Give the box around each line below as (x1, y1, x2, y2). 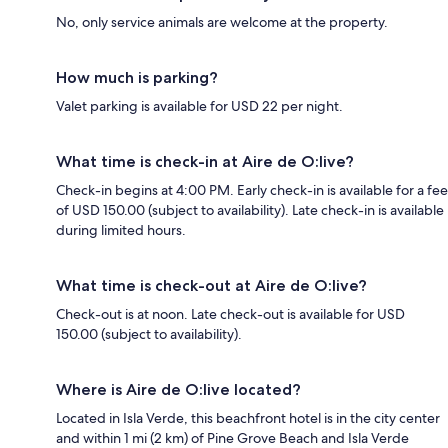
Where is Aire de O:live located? (56, 379, 301, 399)
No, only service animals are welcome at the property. (56, 12, 388, 31)
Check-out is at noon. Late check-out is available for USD (56, 304, 405, 323)
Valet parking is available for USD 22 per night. (56, 96, 343, 115)
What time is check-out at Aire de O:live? (56, 275, 367, 295)
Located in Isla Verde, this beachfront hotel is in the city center (56, 408, 440, 427)
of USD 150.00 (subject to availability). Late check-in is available (56, 200, 444, 219)
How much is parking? (56, 67, 218, 87)
